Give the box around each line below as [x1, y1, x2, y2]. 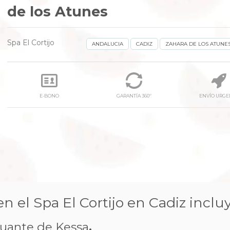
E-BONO [40, 92, 60, 99]
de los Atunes [7, 3, 108, 20]
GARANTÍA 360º [117, 92, 152, 99]
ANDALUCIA [92, 40, 123, 47]
